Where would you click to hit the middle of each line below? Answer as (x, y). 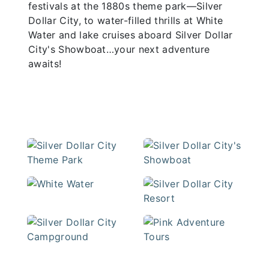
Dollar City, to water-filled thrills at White (126, 20)
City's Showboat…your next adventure (119, 49)
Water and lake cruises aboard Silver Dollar (131, 35)
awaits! (45, 64)
